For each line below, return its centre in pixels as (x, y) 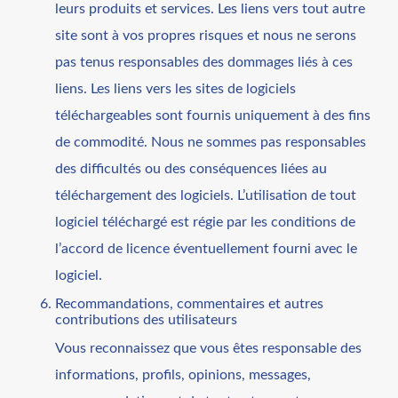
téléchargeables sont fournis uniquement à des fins (213, 115)
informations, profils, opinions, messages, (183, 374)
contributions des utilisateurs (147, 319)
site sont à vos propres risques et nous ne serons (206, 35)
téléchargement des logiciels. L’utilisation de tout (206, 195)
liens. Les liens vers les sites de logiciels (176, 88)
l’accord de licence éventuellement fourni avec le (207, 248)
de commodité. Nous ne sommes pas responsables (211, 142)
